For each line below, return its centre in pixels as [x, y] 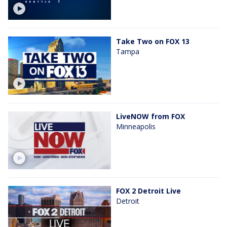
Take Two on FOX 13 [153, 42]
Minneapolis [136, 126]
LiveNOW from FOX [150, 116]
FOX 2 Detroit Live [148, 191]
